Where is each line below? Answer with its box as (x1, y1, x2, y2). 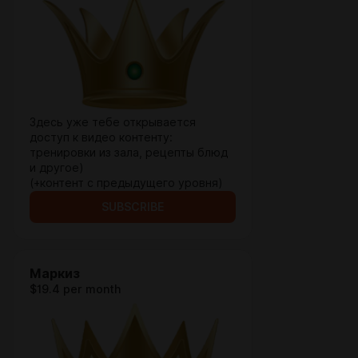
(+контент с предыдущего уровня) (30, 177, 223, 189)
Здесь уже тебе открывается (30, 116, 196, 129)
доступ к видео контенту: (30, 131, 173, 144)
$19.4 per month (30, 283, 121, 296)
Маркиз (30, 266, 80, 281)
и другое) (30, 161, 87, 174)
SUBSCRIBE (101, 201, 164, 213)
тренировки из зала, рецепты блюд (30, 146, 228, 159)
